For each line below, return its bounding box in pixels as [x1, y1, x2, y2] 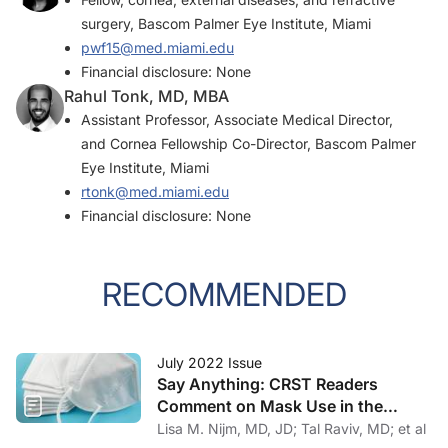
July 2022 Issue [157, 354, 262, 371]
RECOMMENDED [101, 275, 347, 314]
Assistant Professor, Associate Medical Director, [81, 111, 393, 128]
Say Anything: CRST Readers [157, 374, 378, 394]
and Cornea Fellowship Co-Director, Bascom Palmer [81, 135, 416, 152]
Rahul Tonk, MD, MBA [64, 86, 229, 106]
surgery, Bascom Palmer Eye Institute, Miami [81, 15, 371, 32]
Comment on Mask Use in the [157, 396, 383, 416]
